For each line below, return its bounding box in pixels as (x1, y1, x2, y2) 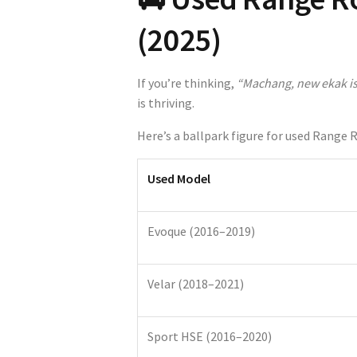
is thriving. (137, 94, 194, 111)
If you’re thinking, (137, 74, 237, 91)
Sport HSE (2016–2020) (147, 328, 272, 344)
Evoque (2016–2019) (147, 222, 255, 239)
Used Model (147, 170, 210, 186)
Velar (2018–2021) (147, 275, 244, 292)
